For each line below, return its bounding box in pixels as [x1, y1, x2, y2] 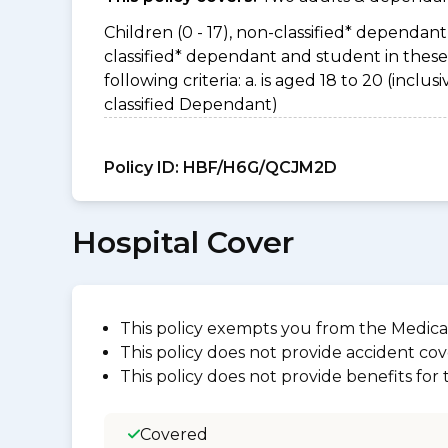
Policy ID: [104, 158, 179, 177]
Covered [140, 425, 208, 444]
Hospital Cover [72, 224, 294, 261]
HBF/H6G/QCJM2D [179, 158, 337, 177]
